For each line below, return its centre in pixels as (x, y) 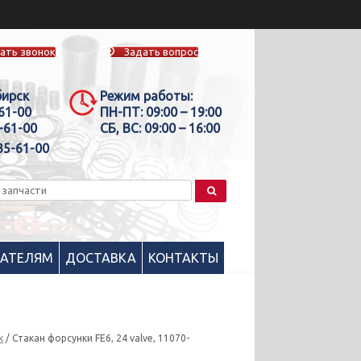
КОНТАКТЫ (183, 257)
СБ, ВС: (120, 128)
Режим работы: (146, 96)
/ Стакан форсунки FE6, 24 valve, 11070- (97, 338)
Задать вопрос (162, 51)
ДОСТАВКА (100, 257)
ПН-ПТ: (121, 112)
